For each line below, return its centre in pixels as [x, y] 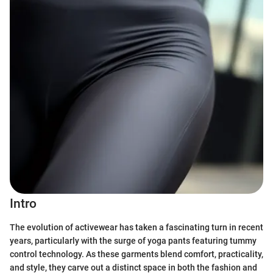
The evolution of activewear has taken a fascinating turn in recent [136, 227]
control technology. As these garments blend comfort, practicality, [136, 254]
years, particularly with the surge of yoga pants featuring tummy [133, 240]
